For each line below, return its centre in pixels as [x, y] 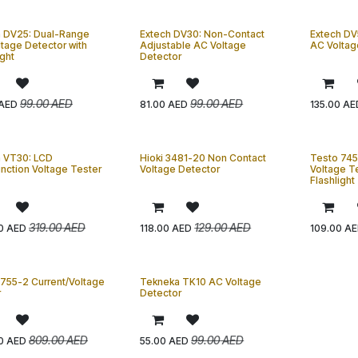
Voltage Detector [180, 169]
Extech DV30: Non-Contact [203, 34]
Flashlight [333, 180]
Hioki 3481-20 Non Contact [203, 158]
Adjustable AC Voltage [193, 45]
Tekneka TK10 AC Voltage [201, 282]
